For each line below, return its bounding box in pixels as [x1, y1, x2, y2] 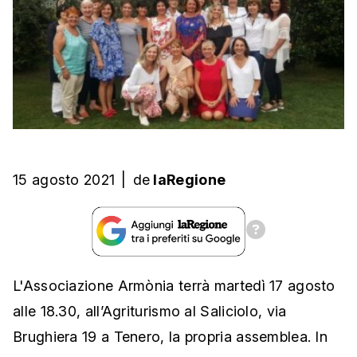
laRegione [153, 171, 226, 189]
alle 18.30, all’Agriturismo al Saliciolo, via [13, 303, 287, 320]
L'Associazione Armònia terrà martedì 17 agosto [13, 277, 335, 295]
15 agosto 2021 [13, 171, 116, 189]
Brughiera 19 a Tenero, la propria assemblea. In [13, 328, 328, 346]
